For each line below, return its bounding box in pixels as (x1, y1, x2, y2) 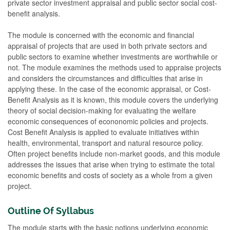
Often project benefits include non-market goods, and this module (8, 148, 220, 159)
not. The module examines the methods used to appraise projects (8, 62, 221, 72)
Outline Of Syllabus (8, 205, 94, 216)
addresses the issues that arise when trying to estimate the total (8, 159, 215, 169)
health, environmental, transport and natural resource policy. (8, 138, 203, 148)
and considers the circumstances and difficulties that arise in (8, 73, 203, 83)
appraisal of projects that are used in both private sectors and (8, 41, 207, 51)
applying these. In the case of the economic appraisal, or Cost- (8, 84, 211, 94)
